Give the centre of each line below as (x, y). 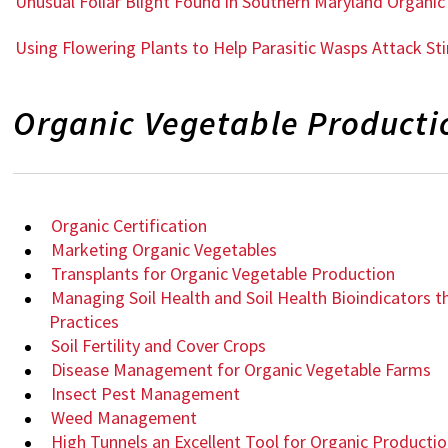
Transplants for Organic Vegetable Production (223, 274)
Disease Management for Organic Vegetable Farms (241, 370)
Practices (84, 322)
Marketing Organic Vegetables (164, 250)
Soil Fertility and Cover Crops (159, 346)
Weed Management (124, 418)
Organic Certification (129, 226)
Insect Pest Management (146, 394)
